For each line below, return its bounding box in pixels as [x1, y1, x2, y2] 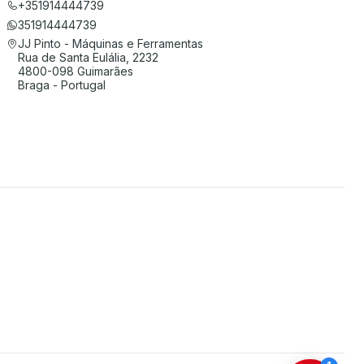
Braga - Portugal [18, 78, 106, 93]
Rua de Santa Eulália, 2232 [18, 50, 158, 65]
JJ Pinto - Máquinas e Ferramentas [18, 37, 203, 51]
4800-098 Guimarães [18, 64, 133, 79]
